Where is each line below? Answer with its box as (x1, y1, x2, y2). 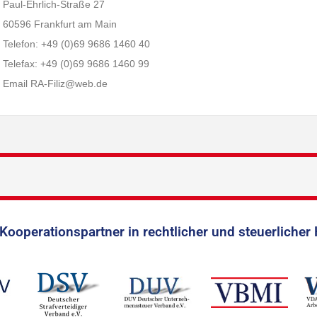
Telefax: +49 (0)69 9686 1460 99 (3, 58, 150, 69)
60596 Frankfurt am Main (3, 18, 117, 30)
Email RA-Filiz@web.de (3, 78, 108, 89)
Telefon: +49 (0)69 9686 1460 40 (3, 38, 151, 50)
